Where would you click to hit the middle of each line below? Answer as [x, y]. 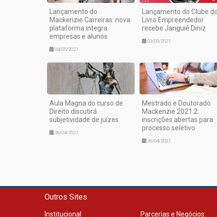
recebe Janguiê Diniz [174, 28]
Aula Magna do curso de [86, 103]
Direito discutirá [73, 111]
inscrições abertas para [177, 119]
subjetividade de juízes [84, 119]
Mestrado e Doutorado [176, 103]
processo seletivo [168, 128]
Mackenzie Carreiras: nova [90, 20]
